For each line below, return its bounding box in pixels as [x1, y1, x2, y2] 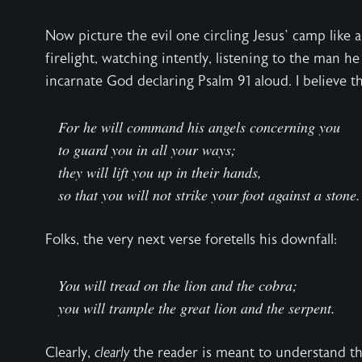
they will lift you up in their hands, [58, 162, 262, 182]
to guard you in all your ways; [58, 140, 236, 159]
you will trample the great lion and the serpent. [58, 298, 335, 318]
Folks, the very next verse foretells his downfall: [45, 231, 337, 248]
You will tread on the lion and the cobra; [58, 276, 297, 295]
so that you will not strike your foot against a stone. [58, 185, 360, 204]
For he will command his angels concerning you [58, 117, 340, 137]
